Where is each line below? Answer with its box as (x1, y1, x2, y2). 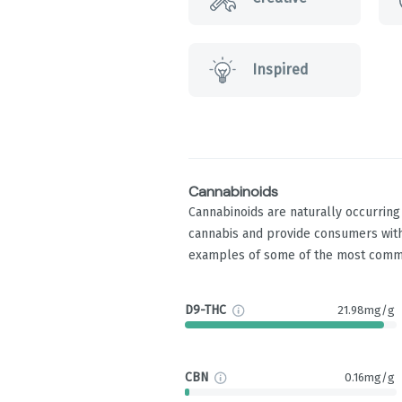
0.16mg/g (345, 371, 395, 385)
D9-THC (185, 302, 227, 319)
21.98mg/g (337, 303, 395, 318)
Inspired (252, 60, 309, 78)
